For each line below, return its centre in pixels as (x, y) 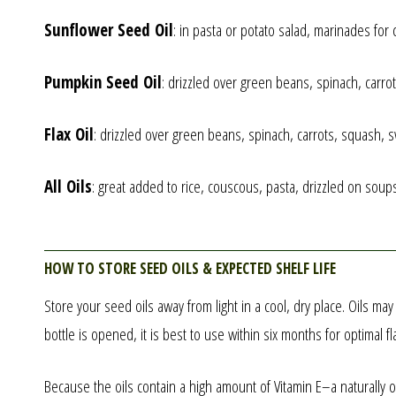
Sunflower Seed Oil (108, 30)
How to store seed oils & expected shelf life (190, 266)
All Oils (68, 186)
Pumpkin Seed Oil (103, 82)
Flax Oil (69, 134)
